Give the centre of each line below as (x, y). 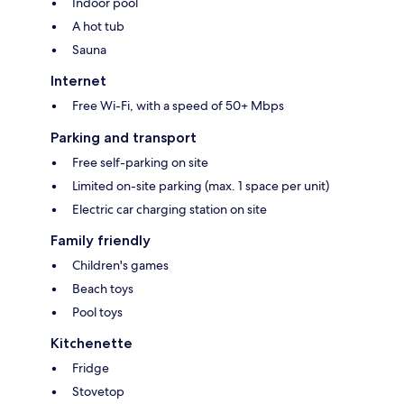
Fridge (91, 368)
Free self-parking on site (140, 163)
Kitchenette (92, 344)
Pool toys (97, 312)
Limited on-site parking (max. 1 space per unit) (201, 186)
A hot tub (98, 27)
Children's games (120, 266)
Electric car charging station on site (170, 210)
